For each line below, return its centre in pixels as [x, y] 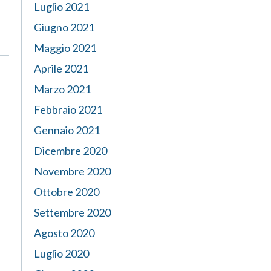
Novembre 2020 [72, 171]
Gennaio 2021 [67, 130]
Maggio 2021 [65, 48]
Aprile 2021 [61, 68]
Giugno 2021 [64, 27]
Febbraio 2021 [68, 109]
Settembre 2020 [72, 212]
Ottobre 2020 [67, 192]
